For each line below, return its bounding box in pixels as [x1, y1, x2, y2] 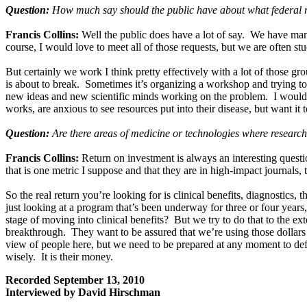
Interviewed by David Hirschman [5, 286, 160, 298]
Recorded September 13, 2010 [5, 273, 145, 286]
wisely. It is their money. [5, 250, 113, 262]
